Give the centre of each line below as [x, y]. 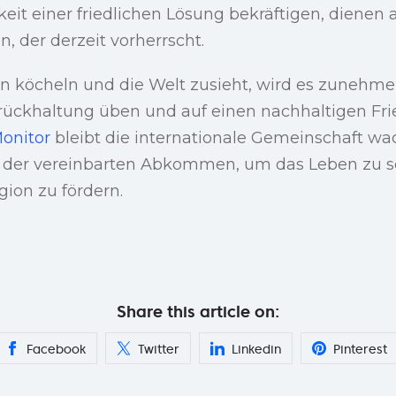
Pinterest [360, 349]
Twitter [159, 349]
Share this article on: [198, 311]
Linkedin [256, 349]
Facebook [56, 349]
